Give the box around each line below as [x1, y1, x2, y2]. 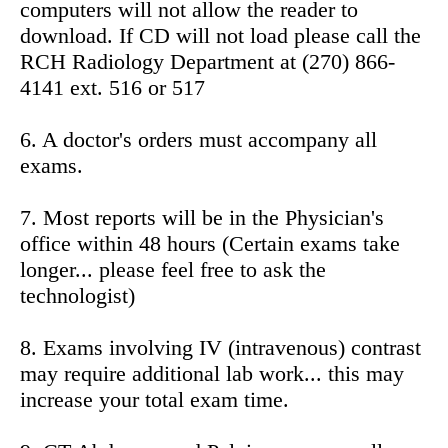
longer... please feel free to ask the [20, 256, 326, 282]
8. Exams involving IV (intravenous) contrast [20, 334, 421, 360]
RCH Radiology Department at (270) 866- [20, 48, 395, 74]
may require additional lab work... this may [20, 360, 404, 386]
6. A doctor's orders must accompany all [20, 126, 377, 152]
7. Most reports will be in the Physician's [20, 204, 384, 230]
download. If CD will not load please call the [20, 22, 421, 48]
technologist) [20, 282, 135, 308]
